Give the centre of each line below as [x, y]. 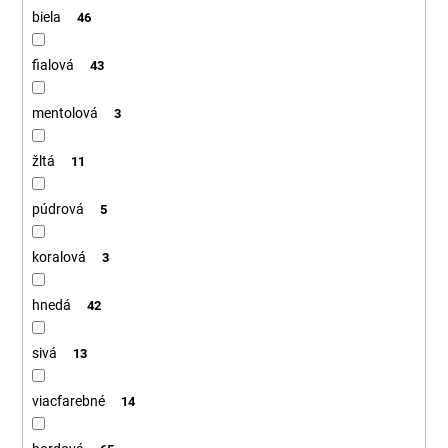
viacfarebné [68, 401]
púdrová [57, 209]
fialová [52, 65]
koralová [58, 257]
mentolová [64, 113]
